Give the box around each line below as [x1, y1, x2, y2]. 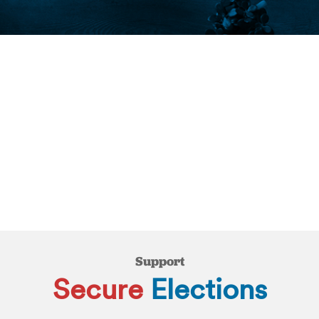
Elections [150, 271, 267, 307]
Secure [52, 271, 143, 307]
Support [135, 253, 184, 269]
